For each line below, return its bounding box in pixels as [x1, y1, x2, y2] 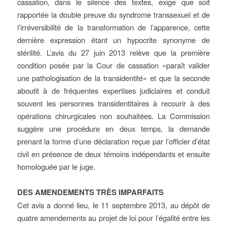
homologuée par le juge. [17, 161, 95, 172]
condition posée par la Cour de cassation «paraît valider [17, 60, 210, 70]
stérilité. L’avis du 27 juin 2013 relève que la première [17, 47, 210, 58]
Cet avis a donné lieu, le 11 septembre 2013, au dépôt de [17, 200, 210, 210]
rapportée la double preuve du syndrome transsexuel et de [17, 9, 210, 20]
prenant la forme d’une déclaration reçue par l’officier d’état [17, 136, 210, 146]
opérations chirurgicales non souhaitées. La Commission [17, 110, 210, 121]
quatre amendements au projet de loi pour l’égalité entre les [17, 212, 210, 223]
